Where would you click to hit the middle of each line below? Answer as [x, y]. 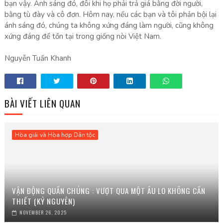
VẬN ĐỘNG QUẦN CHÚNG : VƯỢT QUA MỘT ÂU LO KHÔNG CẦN [109, 191]
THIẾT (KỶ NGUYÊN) [43, 201]
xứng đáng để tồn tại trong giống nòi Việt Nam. [83, 36]
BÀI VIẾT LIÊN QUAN [42, 103]
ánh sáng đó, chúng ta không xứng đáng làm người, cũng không [109, 25]
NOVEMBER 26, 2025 [43, 212]
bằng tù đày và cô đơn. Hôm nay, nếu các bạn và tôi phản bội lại [110, 14]
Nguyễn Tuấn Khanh [38, 58]
